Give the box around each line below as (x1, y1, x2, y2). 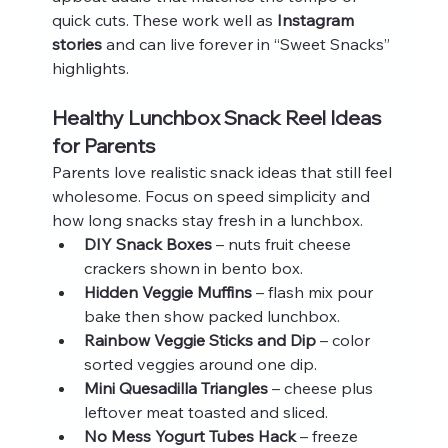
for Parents (51, 132, 155, 158)
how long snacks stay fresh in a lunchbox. (51, 209, 363, 230)
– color (315, 329, 374, 350)
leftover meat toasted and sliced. (83, 401, 328, 422)
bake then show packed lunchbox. (83, 305, 340, 326)
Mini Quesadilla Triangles (83, 377, 268, 398)
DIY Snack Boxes (83, 233, 212, 254)
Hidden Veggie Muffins (83, 281, 252, 302)
